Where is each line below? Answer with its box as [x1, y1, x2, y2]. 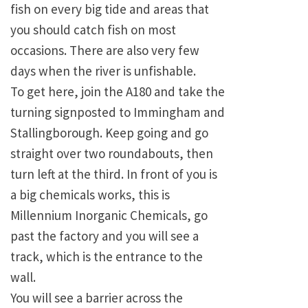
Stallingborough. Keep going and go [10, 124, 208, 142]
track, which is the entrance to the [10, 248, 203, 265]
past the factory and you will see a [10, 228, 199, 245]
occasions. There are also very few [10, 42, 199, 59]
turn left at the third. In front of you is [10, 166, 217, 183]
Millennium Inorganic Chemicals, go [10, 207, 208, 224]
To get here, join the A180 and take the [10, 83, 225, 100]
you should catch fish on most [10, 21, 176, 38]
